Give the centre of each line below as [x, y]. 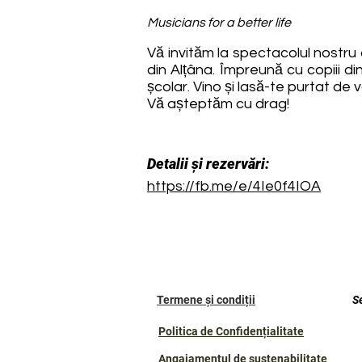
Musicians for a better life [219, 23]
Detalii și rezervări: [208, 164]
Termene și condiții [206, 300]
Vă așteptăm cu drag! [218, 104]
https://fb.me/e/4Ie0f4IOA [234, 186]
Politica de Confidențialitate [231, 331]
